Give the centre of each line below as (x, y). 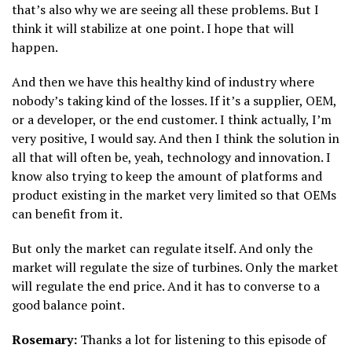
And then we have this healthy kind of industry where (163, 81)
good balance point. (68, 304)
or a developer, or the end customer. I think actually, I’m (172, 119)
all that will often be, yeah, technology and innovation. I (171, 157)
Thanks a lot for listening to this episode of (202, 339)
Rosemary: (44, 339)
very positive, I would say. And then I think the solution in (176, 138)
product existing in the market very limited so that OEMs (174, 194)
